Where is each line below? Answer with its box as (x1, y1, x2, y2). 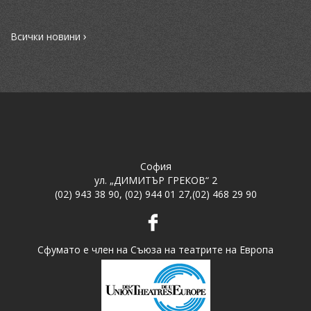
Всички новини (10, 30, 83, 43)
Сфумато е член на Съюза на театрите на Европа (37, 243, 274, 256)
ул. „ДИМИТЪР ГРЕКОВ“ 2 (94, 174, 217, 187)
